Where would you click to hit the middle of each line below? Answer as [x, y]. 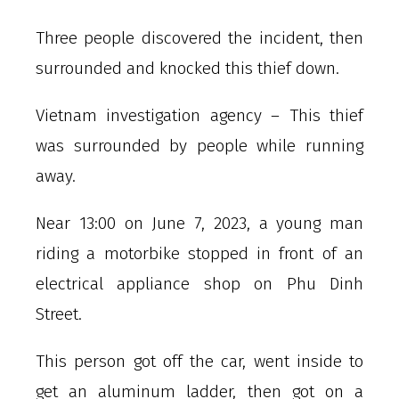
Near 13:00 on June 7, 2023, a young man [199, 223]
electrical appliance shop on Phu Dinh [199, 283]
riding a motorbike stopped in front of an [199, 253]
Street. [59, 313]
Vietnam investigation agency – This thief [199, 115]
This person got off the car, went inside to [199, 361]
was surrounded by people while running [199, 145]
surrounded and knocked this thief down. [187, 68]
